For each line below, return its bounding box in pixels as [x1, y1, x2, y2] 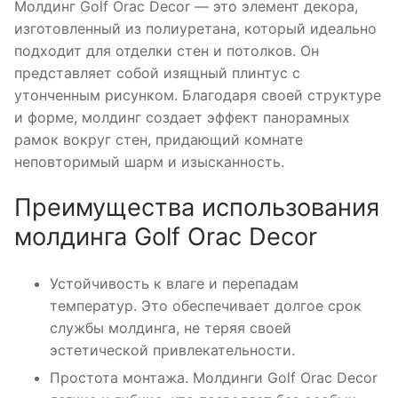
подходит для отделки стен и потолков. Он [14, 41, 319, 60]
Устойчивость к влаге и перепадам [50, 275, 298, 293]
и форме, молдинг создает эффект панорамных [14, 107, 350, 126]
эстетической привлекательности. [50, 341, 295, 360]
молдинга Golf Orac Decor [14, 222, 317, 252]
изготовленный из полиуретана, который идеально [14, 19, 377, 37]
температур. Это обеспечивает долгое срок [50, 297, 362, 315]
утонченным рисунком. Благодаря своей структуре [14, 85, 381, 104]
